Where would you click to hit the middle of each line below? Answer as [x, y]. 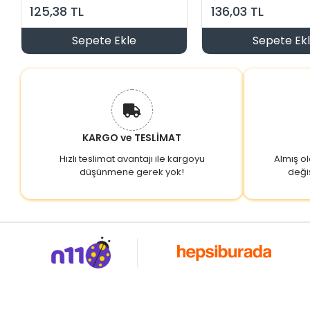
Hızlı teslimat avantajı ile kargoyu [132, 159]
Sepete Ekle [104, 41]
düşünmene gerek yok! [132, 172]
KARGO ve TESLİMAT [132, 138]
